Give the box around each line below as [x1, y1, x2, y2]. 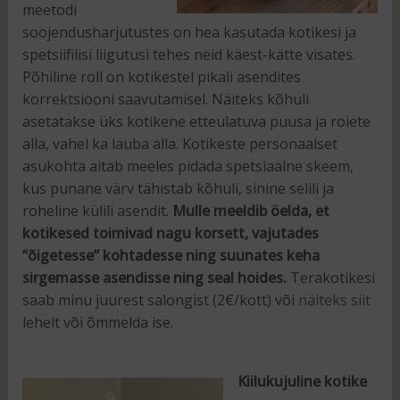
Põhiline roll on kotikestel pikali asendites [21, 66, 301, 87]
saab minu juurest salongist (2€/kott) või [21, 289, 298, 310]
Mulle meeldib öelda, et [171, 200, 329, 221]
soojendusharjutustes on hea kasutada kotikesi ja [21, 21, 356, 42]
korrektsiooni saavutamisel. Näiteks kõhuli [21, 88, 309, 109]
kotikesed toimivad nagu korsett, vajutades [21, 222, 319, 243]
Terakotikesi [286, 267, 375, 287]
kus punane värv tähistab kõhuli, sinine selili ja [21, 178, 334, 198]
